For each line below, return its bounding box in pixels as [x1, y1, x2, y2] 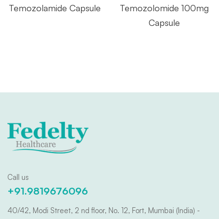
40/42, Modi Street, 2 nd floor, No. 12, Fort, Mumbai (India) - [7, 205, 200, 215]
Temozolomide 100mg [120, 2, 209, 14]
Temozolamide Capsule [9, 2, 101, 14]
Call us [7, 172, 29, 182]
